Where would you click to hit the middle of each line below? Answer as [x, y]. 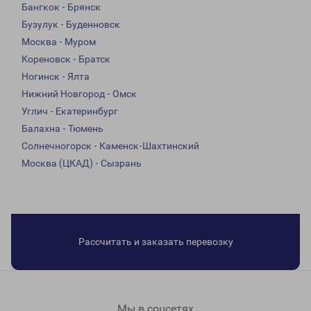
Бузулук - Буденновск [71, 25]
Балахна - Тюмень [62, 129]
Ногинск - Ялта [56, 77]
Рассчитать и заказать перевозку [155, 242]
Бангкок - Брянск [61, 7]
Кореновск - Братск [66, 59]
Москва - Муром [59, 42]
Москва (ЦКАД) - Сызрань [82, 163]
